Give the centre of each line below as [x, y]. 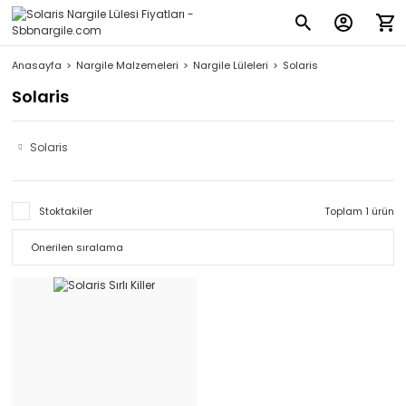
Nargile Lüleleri [231, 65]
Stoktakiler [66, 211]
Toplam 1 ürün [359, 211]
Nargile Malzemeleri [127, 65]
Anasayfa [37, 65]
